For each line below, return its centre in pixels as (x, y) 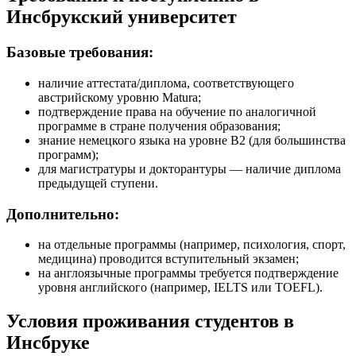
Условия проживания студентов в (150, 321)
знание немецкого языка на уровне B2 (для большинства (192, 140)
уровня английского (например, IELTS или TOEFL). (180, 288)
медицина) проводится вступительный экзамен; (168, 259)
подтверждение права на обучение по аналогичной (177, 111)
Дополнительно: (63, 214)
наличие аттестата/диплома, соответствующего (166, 83)
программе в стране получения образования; (159, 126)
